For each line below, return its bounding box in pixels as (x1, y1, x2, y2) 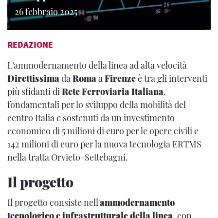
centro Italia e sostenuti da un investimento (7, 112, 175, 124)
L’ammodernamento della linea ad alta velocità (7, 59, 187, 71)
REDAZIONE (7, 39, 53, 50)
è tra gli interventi (136, 73, 207, 84)
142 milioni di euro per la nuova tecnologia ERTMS (7, 138, 201, 150)
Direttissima (7, 73, 61, 84)
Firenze (105, 73, 136, 84)
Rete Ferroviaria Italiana (62, 86, 163, 97)
